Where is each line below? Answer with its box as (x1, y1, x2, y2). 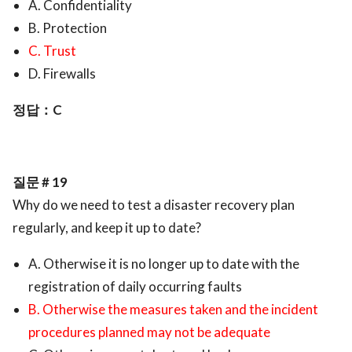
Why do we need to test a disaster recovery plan (13, 196, 295, 214)
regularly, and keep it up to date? (13, 219, 201, 236)
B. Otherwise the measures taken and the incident (28, 301, 318, 318)
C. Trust (28, 42, 76, 60)
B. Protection (28, 20, 107, 37)
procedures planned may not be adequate (28, 324, 270, 341)
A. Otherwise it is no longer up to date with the (28, 255, 299, 273)
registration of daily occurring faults (28, 278, 242, 295)
